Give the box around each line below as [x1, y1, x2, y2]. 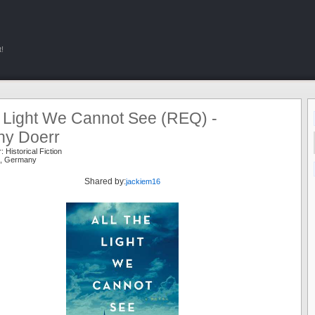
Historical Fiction [6, 147, 62, 155]
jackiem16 [125, 177, 160, 186]
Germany [4, 155, 37, 164]
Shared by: [84, 176, 126, 186]
